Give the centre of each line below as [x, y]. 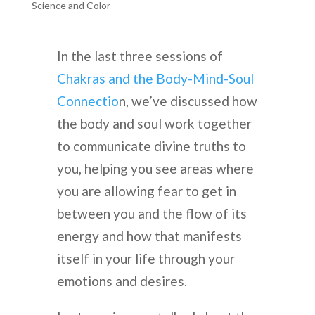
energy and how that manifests [149, 236]
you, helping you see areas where [155, 168]
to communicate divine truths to [151, 146]
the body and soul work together [154, 123]
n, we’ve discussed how [188, 101]
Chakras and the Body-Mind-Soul [155, 78]
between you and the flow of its [152, 213]
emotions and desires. [122, 281]
